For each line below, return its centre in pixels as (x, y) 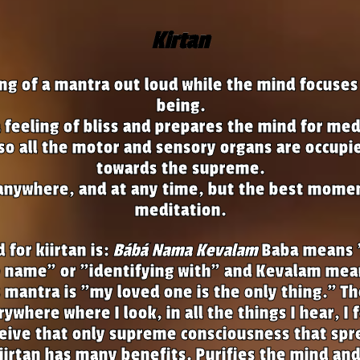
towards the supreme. (180, 168)
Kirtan (180, 41)
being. (180, 106)
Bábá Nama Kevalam (185, 250)
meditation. (180, 210)
